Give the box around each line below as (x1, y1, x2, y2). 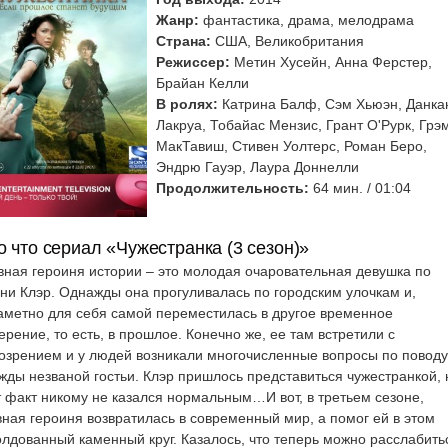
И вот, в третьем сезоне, (266, 389, 424, 406)
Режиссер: (156, 54, 230, 70)
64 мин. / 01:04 (309, 180, 411, 196)
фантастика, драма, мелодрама (199, 12, 414, 28)
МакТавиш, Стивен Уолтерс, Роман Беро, (156, 138, 427, 154)
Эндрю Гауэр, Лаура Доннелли (156, 159, 359, 175)
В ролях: (156, 96, 218, 112)
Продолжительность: (156, 180, 309, 196)
